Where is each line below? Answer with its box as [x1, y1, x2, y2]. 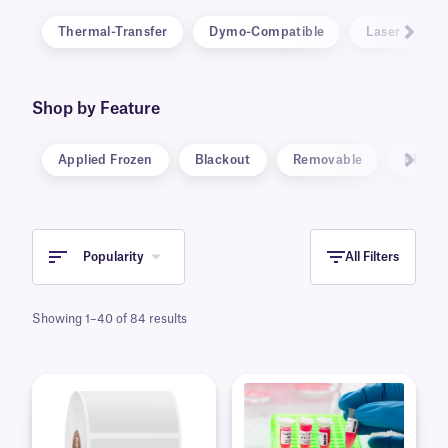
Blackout [194, 154, 251, 167]
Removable [292, 154, 363, 167]
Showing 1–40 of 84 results [32, 313, 187, 326]
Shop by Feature [32, 101, 160, 118]
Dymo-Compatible [209, 26, 325, 39]
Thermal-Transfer [58, 26, 168, 39]
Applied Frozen [58, 154, 153, 167]
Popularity [83, 251, 144, 264]
